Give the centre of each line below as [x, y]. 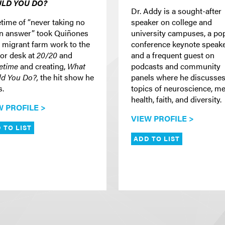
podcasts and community [176, 66]
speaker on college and [172, 22]
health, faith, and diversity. [176, 99]
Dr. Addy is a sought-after [176, 11]
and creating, [43, 66]
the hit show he [67, 77]
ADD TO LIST [157, 138]
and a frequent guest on [173, 55]
